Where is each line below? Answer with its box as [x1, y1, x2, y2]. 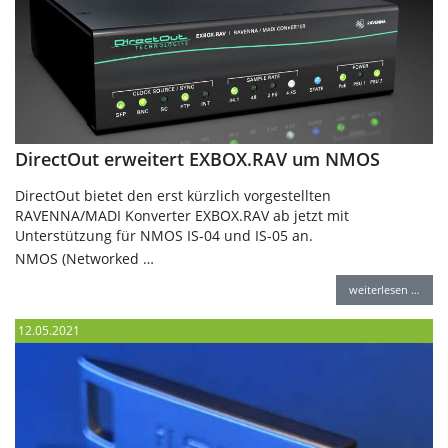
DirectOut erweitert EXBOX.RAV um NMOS [15, 146, 380, 171]
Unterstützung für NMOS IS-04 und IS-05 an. [15, 225, 313, 245]
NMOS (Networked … [15, 248, 154, 268]
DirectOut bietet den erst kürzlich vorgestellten [15, 185, 331, 205]
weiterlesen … [349, 281, 420, 297]
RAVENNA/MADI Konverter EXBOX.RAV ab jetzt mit [15, 205, 349, 225]
